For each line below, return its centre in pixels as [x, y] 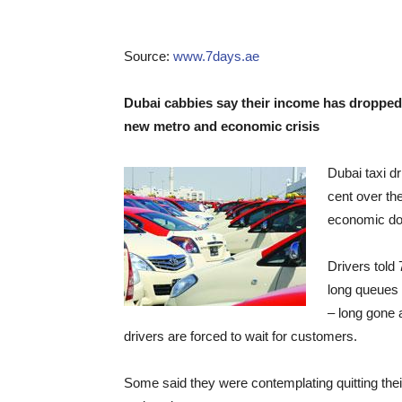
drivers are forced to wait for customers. [240, 336]
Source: [149, 56]
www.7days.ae [216, 56]
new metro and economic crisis [222, 126]
